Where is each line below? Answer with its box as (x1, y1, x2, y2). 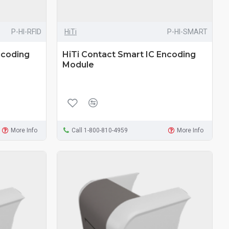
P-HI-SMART (167, 27, 208, 36)
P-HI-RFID (11, 27, 41, 36)
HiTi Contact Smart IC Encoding (62, 49, 196, 59)
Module (62, 59, 94, 70)
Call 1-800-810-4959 (71, 126, 128, 134)
